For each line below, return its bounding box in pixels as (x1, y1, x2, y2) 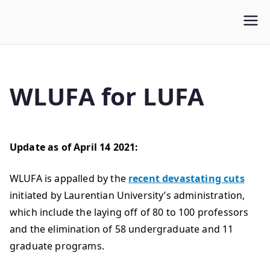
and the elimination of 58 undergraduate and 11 (10, 222, 234, 236)
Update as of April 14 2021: (10, 140, 139, 154)
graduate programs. (10, 239, 104, 253)
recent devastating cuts (128, 172, 245, 185)
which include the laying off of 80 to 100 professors (10, 206, 249, 219)
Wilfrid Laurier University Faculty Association (10, 24, 217, 37)
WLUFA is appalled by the (10, 172, 128, 185)
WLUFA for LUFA (10, 80, 205, 113)
